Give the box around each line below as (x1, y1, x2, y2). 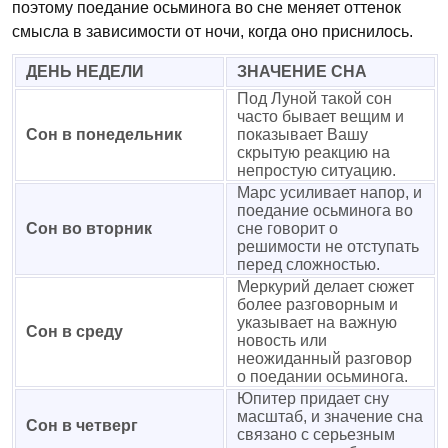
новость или (237, 332, 327, 349)
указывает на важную (237, 314, 397, 331)
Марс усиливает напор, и (237, 184, 422, 201)
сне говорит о (237, 220, 338, 237)
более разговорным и (237, 296, 398, 313)
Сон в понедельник (26, 126, 182, 143)
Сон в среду (26, 323, 123, 340)
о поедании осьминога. (237, 368, 408, 385)
